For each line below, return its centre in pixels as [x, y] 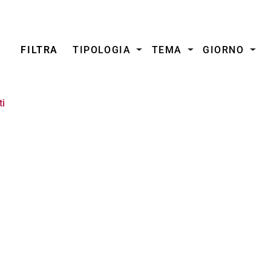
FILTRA [40, 50]
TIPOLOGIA [102, 50]
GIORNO [223, 50]
